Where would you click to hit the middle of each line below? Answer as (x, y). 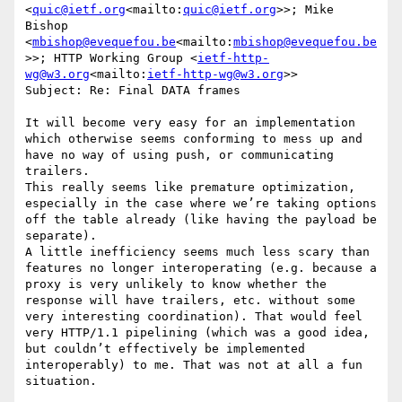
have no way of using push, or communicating (179, 155)
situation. (61, 381)
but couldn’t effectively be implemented (165, 349)
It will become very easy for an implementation (190, 123)
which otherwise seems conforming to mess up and (194, 139)
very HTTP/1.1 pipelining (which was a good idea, (197, 333)
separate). (61, 236)
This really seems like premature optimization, (190, 188)
